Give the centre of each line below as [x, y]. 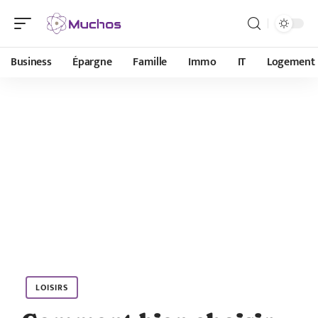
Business [31, 62]
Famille [150, 62]
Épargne [92, 62]
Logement [291, 62]
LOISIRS [52, 287]
